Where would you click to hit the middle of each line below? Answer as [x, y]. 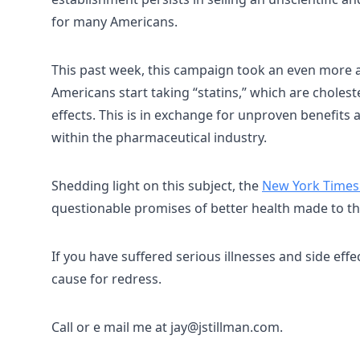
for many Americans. [115, 22]
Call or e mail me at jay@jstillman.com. [167, 327]
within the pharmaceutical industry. [159, 137]
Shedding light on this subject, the [157, 186]
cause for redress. [106, 279]
